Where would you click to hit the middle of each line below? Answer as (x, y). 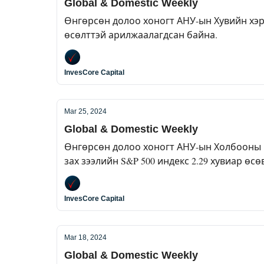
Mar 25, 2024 (85, 111)
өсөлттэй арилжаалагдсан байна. (141, 34)
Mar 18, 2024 (85, 237)
